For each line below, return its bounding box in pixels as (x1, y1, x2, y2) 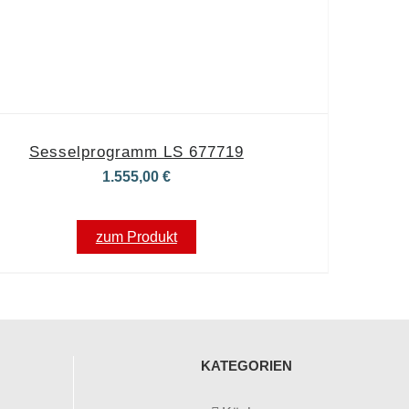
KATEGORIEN (200, 358, 292, 373)
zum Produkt (95, 229, 177, 245)
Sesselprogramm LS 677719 (28, 143, 244, 161)
